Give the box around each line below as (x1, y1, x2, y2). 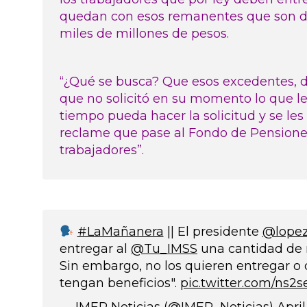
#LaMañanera (77, 224, 164, 239)
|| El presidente (163, 224, 262, 239)
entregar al (60, 241, 131, 256)
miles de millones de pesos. (60, 26, 229, 41)
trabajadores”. (60, 143, 144, 158)
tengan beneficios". (60, 275, 180, 291)
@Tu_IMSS (131, 241, 197, 256)
